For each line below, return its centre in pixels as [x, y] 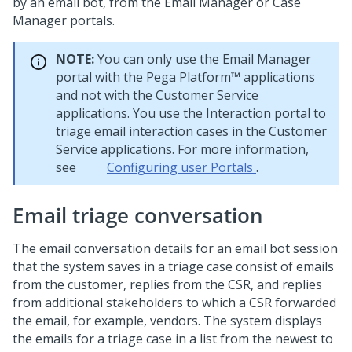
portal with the [101, 77]
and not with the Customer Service [157, 95]
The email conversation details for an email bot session [175, 248]
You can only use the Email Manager [203, 59]
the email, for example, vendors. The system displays [167, 321]
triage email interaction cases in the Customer [191, 131]
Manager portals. [64, 20]
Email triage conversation [138, 215]
